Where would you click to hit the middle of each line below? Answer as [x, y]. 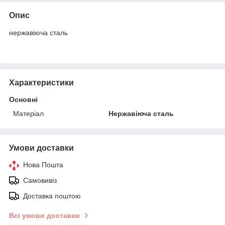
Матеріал [28, 113]
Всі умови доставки [44, 215]
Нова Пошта [43, 164]
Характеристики [41, 82]
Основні [23, 99]
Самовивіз [40, 180]
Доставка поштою [52, 196]
